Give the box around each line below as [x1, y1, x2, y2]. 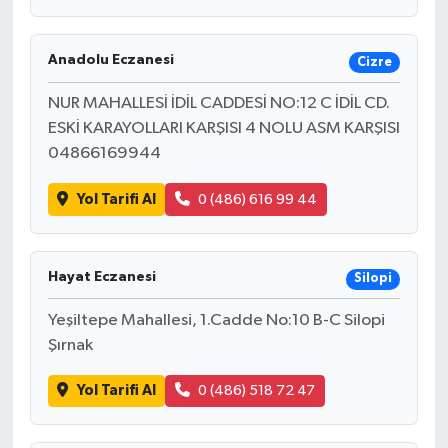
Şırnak [47, 336, 93, 354]
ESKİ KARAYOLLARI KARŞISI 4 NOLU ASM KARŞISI [47, 120, 400, 138]
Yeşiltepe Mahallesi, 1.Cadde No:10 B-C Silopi [47, 311, 385, 329]
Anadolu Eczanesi [47, 53, 174, 68]
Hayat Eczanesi [47, 269, 156, 284]
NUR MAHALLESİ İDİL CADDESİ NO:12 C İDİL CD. [47, 95, 390, 113]
